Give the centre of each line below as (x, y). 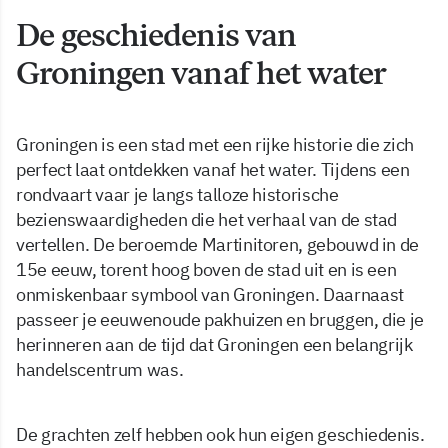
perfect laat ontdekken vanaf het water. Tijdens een (213, 170)
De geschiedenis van (156, 35)
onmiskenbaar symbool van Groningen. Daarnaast (210, 295)
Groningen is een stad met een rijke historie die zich (215, 145)
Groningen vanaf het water (201, 73)
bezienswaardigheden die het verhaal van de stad (207, 220)
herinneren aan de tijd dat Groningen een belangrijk (214, 345)
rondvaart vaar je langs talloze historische (177, 195)
